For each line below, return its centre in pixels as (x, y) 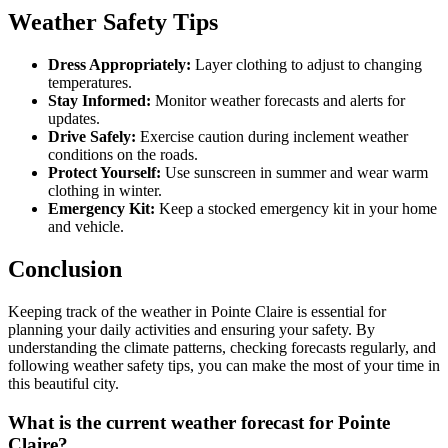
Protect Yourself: (104, 173)
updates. (74, 119)
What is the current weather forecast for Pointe (199, 422)
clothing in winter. (105, 191)
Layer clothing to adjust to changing (306, 65)
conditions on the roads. (123, 155)
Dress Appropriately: (119, 65)
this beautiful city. (63, 384)
